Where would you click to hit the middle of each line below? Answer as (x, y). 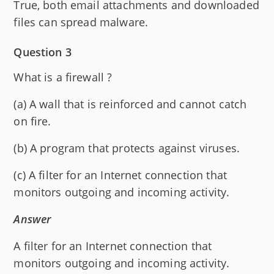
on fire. (32, 121)
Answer (32, 219)
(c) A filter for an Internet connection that (120, 175)
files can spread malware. (81, 22)
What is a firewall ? (63, 77)
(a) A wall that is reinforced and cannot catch (130, 104)
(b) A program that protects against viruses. (127, 148)
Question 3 (43, 52)
